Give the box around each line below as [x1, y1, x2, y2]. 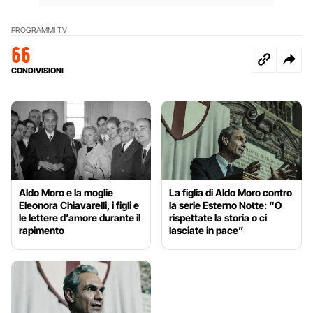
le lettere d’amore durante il [19, 212, 140, 224]
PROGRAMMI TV [11, 25, 67, 36]
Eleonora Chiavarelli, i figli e [19, 199, 139, 212]
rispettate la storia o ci [169, 212, 268, 224]
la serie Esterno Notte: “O [169, 199, 282, 212]
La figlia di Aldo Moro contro [169, 187, 293, 199]
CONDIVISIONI [11, 66, 64, 76]
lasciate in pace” [169, 224, 245, 237]
